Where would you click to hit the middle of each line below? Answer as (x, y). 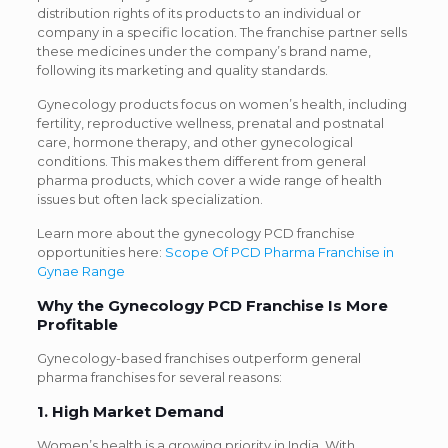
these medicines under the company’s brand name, (203, 51)
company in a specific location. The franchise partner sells (221, 32)
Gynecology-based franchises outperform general (198, 358)
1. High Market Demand (130, 412)
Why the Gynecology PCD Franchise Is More (212, 306)
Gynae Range (80, 271)
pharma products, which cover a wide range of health (209, 180)
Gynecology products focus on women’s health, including (221, 104)
